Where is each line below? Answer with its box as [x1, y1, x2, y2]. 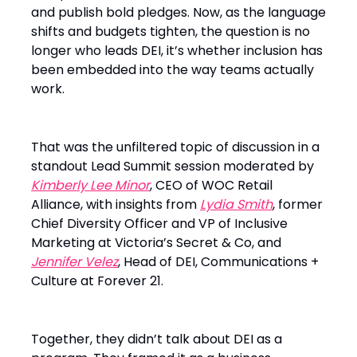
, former [273, 195, 323, 214]
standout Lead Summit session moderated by [31, 157, 314, 176]
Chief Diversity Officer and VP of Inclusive [31, 214, 288, 233]
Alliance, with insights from [31, 195, 200, 214]
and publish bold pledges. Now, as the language [31, 3, 326, 22]
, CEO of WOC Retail [150, 176, 273, 195]
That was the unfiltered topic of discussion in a [31, 138, 320, 157]
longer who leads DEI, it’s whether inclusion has [31, 41, 323, 61]
